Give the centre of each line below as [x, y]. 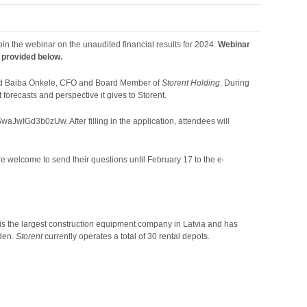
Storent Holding [190, 83]
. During [235, 83]
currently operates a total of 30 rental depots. [127, 236]
